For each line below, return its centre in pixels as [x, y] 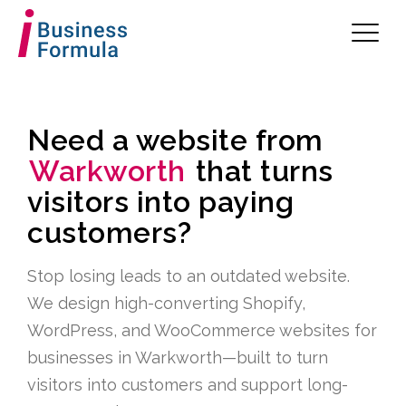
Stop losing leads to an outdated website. [188, 275]
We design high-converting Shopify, [166, 303]
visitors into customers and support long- [188, 384]
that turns [261, 170]
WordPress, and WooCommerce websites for [202, 330]
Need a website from [175, 140]
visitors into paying [160, 201]
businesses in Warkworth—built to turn [178, 357]
